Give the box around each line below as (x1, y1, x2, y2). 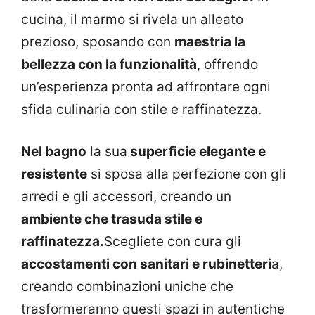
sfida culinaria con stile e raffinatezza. (21, 101, 262, 117)
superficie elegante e (127, 143, 266, 160)
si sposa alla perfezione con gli (87, 166, 286, 183)
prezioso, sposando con (21, 33, 174, 50)
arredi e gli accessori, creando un (21, 188, 231, 205)
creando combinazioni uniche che (21, 278, 233, 295)
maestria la (174, 33, 245, 50)
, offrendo (197, 56, 258, 72)
